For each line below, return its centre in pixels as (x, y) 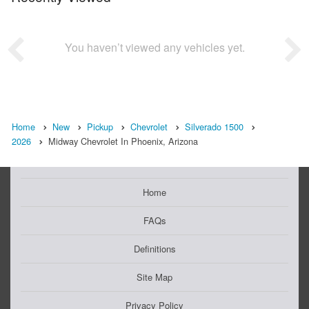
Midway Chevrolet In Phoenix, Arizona (123, 141)
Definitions (154, 249)
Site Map (154, 277)
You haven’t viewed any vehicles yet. (154, 48)
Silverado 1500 (214, 127)
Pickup (100, 127)
